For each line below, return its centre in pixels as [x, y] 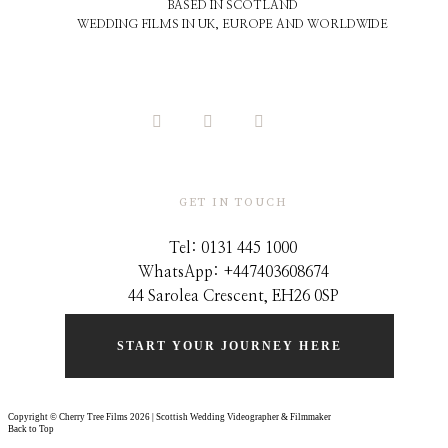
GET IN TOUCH [233, 202]
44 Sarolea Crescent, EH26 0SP [233, 297]
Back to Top [31, 428]
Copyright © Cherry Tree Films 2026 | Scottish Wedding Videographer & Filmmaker [169, 416]
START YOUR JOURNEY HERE [229, 346]
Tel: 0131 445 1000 [233, 249]
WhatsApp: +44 [193, 273]
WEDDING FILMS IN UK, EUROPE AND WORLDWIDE [232, 24]
